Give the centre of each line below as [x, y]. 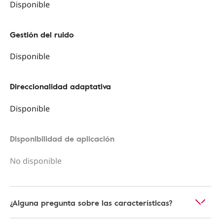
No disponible [36, 161]
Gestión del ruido [42, 34]
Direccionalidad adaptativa [60, 87]
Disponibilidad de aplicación [62, 139]
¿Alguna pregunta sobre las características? [91, 203]
